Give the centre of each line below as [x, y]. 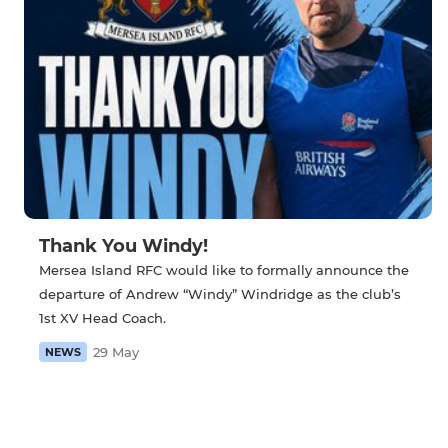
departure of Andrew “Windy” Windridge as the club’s [220, 294]
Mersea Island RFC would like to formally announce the [224, 270]
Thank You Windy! [123, 246]
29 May [116, 352]
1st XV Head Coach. [102, 318]
